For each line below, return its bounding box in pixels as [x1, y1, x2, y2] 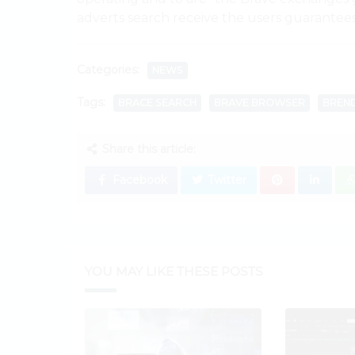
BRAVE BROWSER [214, 96, 305, 109]
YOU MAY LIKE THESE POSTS [85, 263, 263, 279]
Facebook [109, 172, 167, 187]
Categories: [77, 62, 139, 77]
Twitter [204, 172, 246, 187]
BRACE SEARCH [118, 96, 197, 109]
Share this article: [98, 141, 196, 156]
